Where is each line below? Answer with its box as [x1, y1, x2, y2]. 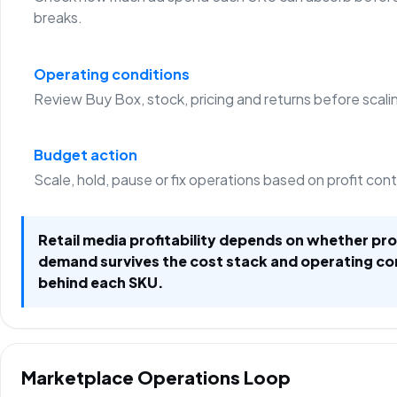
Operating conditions [33, 64, 190, 83]
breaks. [33, 8, 82, 27]
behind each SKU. [38, 273, 165, 292]
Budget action [33, 144, 137, 164]
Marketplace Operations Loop [21, 366, 292, 389]
